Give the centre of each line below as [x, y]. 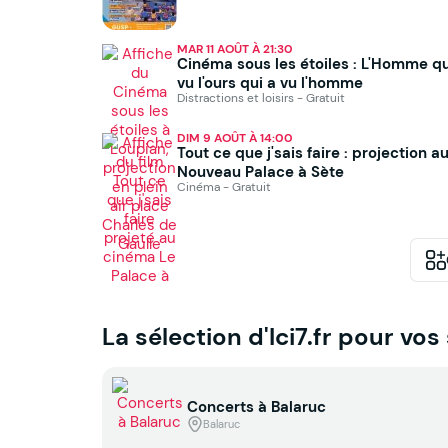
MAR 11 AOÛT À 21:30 [235, 49]
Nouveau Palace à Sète [260, 172]
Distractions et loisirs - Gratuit [261, 98]
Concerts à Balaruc [256, 407]
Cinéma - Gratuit [224, 187]
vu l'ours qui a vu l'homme [270, 83]
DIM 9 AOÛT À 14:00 [235, 138]
